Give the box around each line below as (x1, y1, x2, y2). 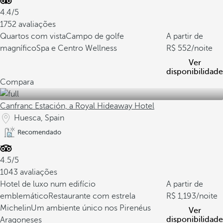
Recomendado (17, 128, 61, 136)
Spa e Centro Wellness (36, 44, 117, 53)
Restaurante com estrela (48, 192, 135, 201)
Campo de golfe (66, 32, 124, 41)
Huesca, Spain (14, 113, 64, 122)
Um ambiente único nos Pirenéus (31, 204, 151, 213)
